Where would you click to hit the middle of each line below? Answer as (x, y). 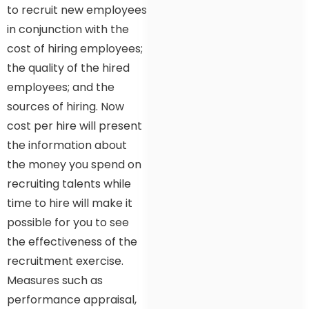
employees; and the (61, 87)
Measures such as (55, 280)
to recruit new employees (77, 10)
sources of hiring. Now (66, 106)
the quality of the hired (68, 68)
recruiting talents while (69, 183)
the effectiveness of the (72, 241)
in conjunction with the (68, 29)
